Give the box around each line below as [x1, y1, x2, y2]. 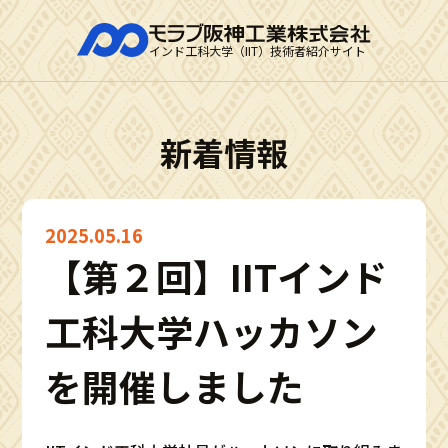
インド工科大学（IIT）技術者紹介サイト [149, 41, 367, 59]
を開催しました [45, 358, 305, 413]
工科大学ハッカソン [45, 303, 379, 358]
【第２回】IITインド [45, 248, 389, 303]
